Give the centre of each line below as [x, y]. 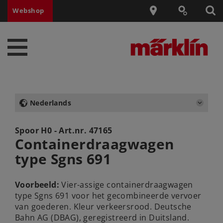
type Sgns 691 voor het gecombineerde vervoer [108, 196]
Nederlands [51, 103]
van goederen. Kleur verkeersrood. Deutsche [103, 207]
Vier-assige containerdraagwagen [126, 185]
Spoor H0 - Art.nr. [52, 130]
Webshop [29, 11]
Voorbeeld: [37, 185]
